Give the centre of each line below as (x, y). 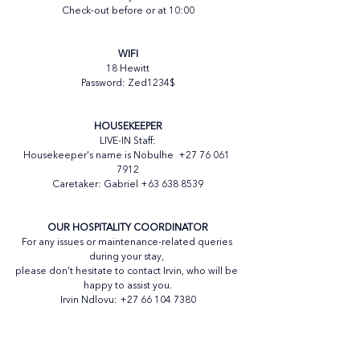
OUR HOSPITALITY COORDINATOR (128, 228)
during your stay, (128, 257)
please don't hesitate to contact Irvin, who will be (128, 272)
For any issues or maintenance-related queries (128, 243)
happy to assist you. (128, 286)
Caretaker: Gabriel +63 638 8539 (128, 185)
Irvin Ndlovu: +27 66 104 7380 (128, 301)
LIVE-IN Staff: (128, 141)
